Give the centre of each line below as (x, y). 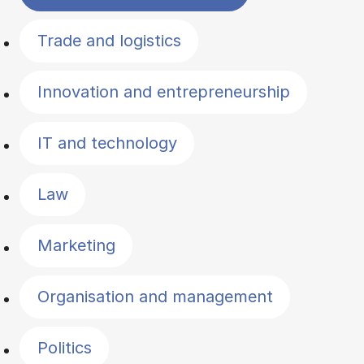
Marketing (76, 246)
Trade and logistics (109, 41)
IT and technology (107, 143)
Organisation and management (155, 297)
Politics (64, 348)
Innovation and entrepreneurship (163, 92)
